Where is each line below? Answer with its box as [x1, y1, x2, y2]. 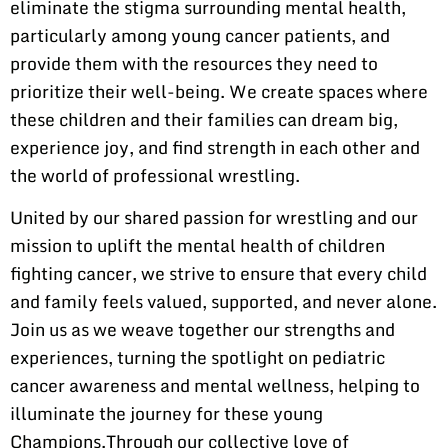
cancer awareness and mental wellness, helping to [10, 371, 420, 400]
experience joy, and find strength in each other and [10, 132, 420, 161]
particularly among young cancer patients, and [10, 20, 390, 49]
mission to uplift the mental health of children [10, 231, 385, 260]
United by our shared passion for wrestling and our [10, 203, 418, 232]
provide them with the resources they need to [10, 48, 378, 77]
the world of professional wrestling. [10, 160, 300, 189]
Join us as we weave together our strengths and [10, 315, 395, 344]
